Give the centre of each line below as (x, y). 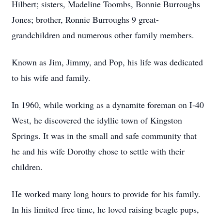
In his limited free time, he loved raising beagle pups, (105, 209)
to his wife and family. (51, 77)
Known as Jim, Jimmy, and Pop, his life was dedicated (107, 62)
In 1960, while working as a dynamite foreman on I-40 (108, 105)
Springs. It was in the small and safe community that (104, 136)
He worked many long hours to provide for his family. (106, 194)
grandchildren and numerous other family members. (103, 35)
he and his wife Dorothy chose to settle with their (98, 151)
